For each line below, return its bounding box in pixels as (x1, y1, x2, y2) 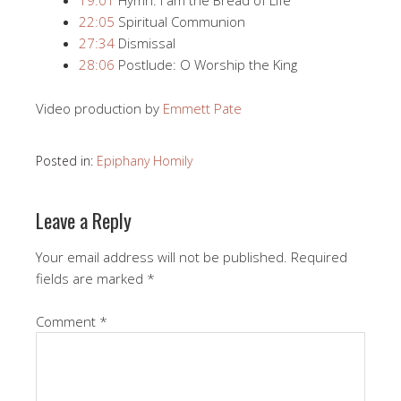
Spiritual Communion (115, 12, 245, 30)
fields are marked (36, 269, 147, 287)
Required (291, 247, 347, 266)
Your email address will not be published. (36, 247, 287, 266)
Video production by (36, 98, 163, 117)
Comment (36, 311, 99, 330)
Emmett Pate (163, 98, 242, 117)
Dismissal (115, 33, 175, 52)
